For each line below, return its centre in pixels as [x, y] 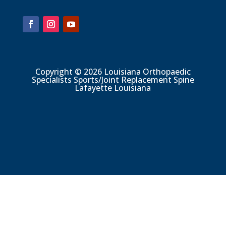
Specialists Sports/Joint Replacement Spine [113, 80]
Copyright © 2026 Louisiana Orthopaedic [113, 72]
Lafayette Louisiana [113, 88]
